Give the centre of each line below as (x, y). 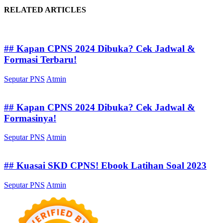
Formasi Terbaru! (40, 60)
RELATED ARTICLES (45, 10)
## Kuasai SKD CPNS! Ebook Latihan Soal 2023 (105, 165)
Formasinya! (30, 118)
